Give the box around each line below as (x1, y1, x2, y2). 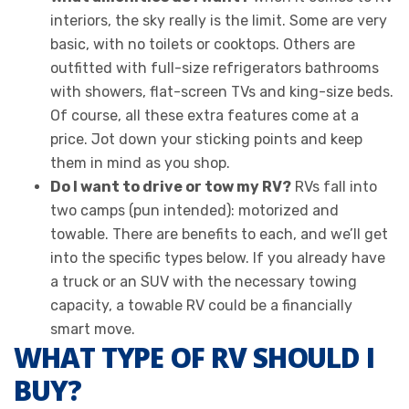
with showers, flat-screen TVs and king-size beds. (50, 82, 393, 100)
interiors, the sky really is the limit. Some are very (50, 11, 387, 29)
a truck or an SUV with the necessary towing (50, 272, 357, 290)
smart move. (50, 320, 135, 338)
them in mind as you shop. (50, 153, 230, 172)
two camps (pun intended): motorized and (50, 201, 339, 219)
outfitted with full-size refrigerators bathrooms (50, 58, 379, 77)
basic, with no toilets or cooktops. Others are (50, 35, 355, 53)
